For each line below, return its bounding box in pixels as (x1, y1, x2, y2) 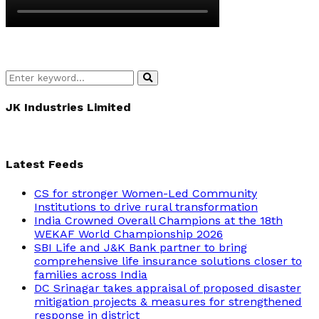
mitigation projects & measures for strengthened (34, 294, 302, 308)
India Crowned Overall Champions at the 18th (34, 213, 283, 227)
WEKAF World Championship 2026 (34, 226, 223, 241)
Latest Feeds (6, 157, 83, 172)
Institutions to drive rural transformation (34, 199, 258, 214)
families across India (34, 267, 147, 281)
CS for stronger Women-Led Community (34, 186, 257, 200)
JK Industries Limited (6, 100, 131, 114)
